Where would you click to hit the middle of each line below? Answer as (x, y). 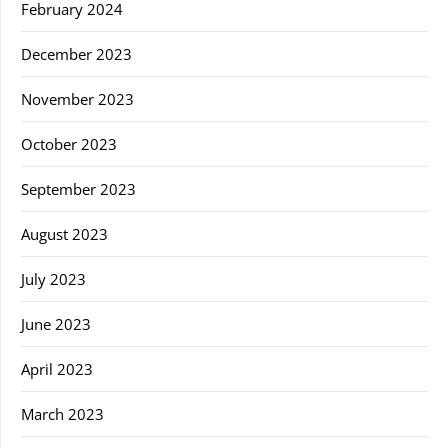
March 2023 (62, 413)
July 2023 (53, 278)
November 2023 (77, 98)
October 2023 (69, 143)
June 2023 (56, 323)
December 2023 (76, 53)
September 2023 (78, 188)
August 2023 (64, 233)
